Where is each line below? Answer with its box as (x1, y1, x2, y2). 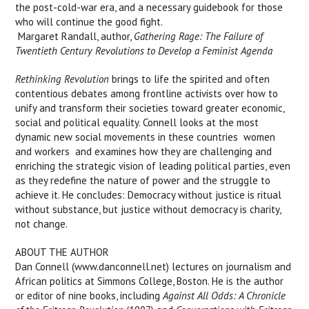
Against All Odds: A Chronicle (163, 289, 286, 302)
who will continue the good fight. (15, 15, 163, 28)
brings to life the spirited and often (109, 72, 270, 86)
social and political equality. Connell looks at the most (15, 116, 259, 129)
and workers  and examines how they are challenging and (15, 145, 272, 158)
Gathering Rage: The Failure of (134, 30, 263, 43)
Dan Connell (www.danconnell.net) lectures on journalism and (15, 260, 292, 273)
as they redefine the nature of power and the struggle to (15, 174, 271, 187)
